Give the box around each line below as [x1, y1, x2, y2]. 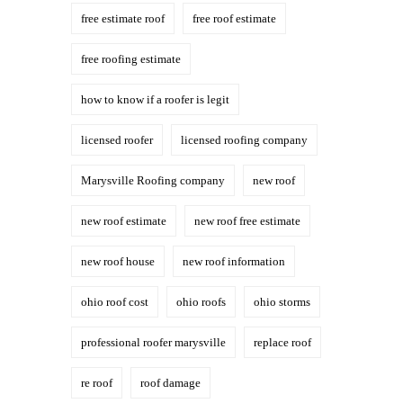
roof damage [140, 376, 201, 390]
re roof [81, 376, 112, 390]
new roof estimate [81, 214, 166, 228]
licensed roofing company [181, 133, 308, 147]
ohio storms [254, 295, 310, 309]
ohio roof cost [81, 295, 148, 309]
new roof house [81, 255, 155, 268]
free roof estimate [193, 12, 276, 25]
